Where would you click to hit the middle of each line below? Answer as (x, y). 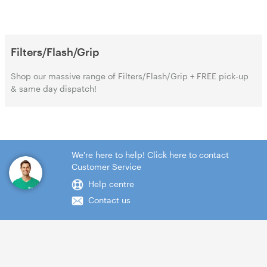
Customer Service (106, 167)
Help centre (111, 184)
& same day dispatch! (54, 89)
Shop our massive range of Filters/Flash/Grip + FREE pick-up (130, 76)
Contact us (109, 200)
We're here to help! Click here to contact (150, 155)
